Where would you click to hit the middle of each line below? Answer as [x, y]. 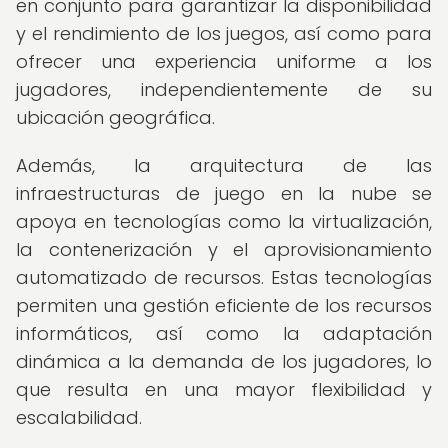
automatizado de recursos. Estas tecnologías [224, 277]
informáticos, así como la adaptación [224, 333]
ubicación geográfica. [115, 117]
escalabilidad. [79, 417]
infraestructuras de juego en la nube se [224, 193]
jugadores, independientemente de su [224, 89]
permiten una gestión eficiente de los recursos [224, 305]
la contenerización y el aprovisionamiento [224, 249]
